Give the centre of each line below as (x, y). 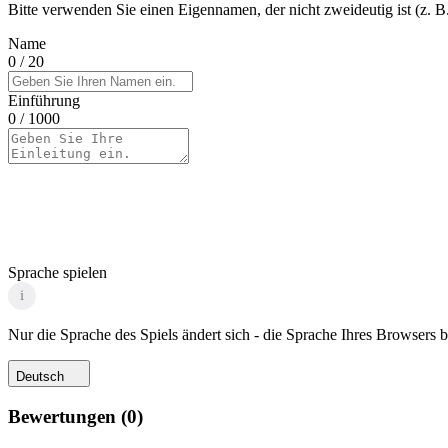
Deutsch (40, 376)
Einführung (44, 100)
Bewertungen (62, 416)
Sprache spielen (57, 272)
